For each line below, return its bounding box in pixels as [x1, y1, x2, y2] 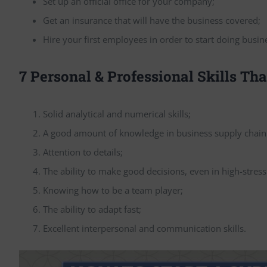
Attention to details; [43, 145, 123, 158]
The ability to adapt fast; [43, 203, 141, 215]
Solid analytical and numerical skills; [43, 107, 191, 120]
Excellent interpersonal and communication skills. [43, 222, 246, 234]
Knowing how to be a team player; [43, 184, 183, 196]
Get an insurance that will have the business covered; [43, 14, 260, 26]
